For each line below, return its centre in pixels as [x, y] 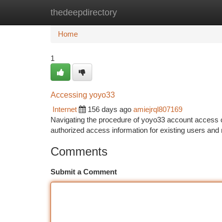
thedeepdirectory [84, 12]
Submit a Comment [84, 172]
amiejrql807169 [158, 109]
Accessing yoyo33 [83, 95]
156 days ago [110, 109]
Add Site [185, 12]
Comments [79, 151]
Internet [65, 109]
